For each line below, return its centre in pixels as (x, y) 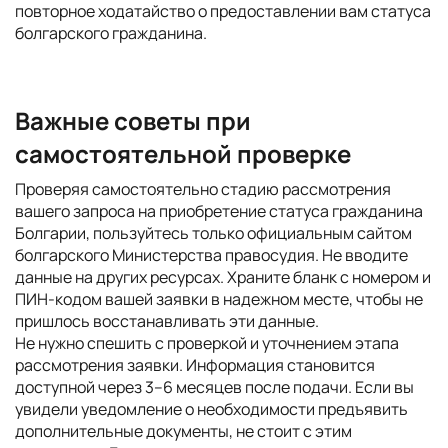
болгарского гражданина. (111, 33)
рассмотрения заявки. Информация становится (195, 365)
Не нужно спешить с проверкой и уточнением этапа (207, 343)
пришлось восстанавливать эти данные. (167, 321)
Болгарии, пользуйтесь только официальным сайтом (213, 233)
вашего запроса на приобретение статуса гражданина (219, 211)
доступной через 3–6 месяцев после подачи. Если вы (214, 387)
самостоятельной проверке (183, 153)
